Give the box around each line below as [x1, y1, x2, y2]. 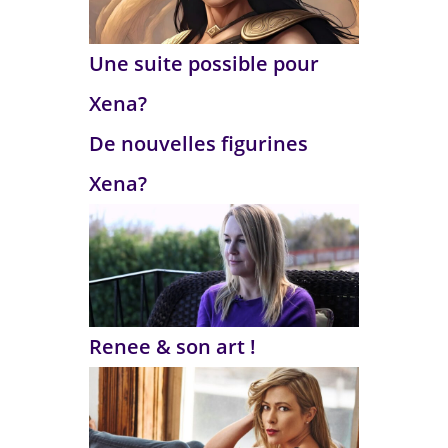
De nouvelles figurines [89, 130, 308, 158]
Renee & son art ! [89, 332, 256, 360]
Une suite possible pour [89, 50, 319, 78]
